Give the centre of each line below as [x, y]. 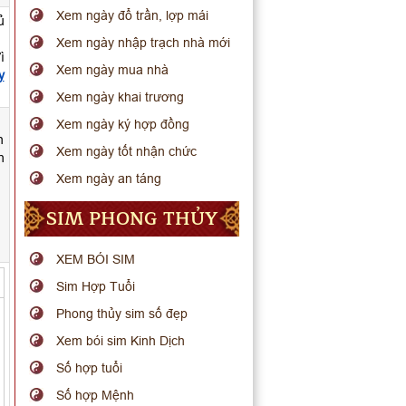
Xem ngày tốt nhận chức [127, 151]
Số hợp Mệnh [96, 395]
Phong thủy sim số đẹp [122, 314]
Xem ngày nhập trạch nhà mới [144, 43]
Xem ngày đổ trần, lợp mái [133, 15]
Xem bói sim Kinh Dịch [121, 341]
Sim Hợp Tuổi [96, 286]
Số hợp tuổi [90, 368]
